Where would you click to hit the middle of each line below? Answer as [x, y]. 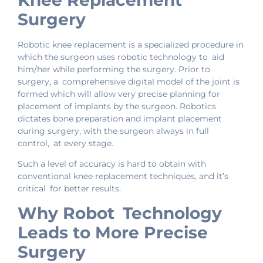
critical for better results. [69, 189]
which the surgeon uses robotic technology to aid [121, 57]
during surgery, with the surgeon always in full [113, 131]
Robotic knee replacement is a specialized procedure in [131, 45]
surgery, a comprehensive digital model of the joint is [129, 82]
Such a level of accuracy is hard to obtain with [112, 164]
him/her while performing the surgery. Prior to [114, 69]
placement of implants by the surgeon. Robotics [117, 106]
